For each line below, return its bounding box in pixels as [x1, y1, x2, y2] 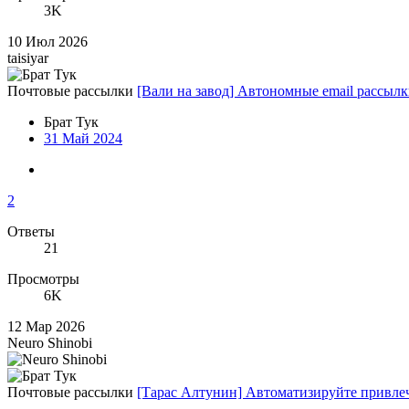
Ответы [7, 223, 55, 239]
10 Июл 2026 [7, 33, 88, 49]
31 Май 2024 [44, 130, 122, 146]
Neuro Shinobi [7, 334, 92, 351]
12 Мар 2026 [7, 318, 85, 334]
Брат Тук [44, 113, 99, 130]
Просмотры [7, 270, 79, 287]
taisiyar [7, 49, 48, 66]
